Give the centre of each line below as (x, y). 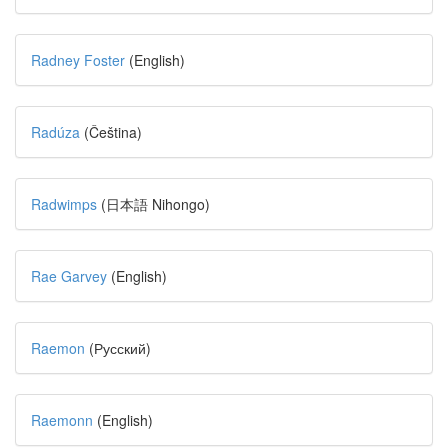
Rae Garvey (69, 276)
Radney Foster (78, 60)
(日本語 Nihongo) (153, 204)
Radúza (55, 132)
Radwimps (64, 204)
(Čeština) (111, 132)
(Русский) (120, 348)
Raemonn (62, 420)
